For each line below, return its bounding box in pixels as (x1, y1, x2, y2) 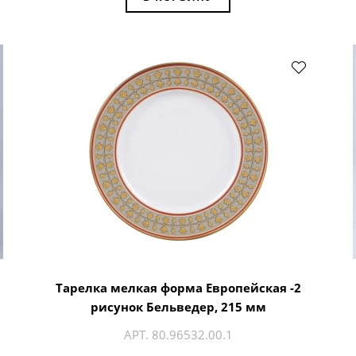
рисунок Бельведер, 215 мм (90, 298, 266, 315)
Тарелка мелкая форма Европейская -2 (55, 279, 301, 296)
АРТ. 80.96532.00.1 (123, 326, 233, 342)
